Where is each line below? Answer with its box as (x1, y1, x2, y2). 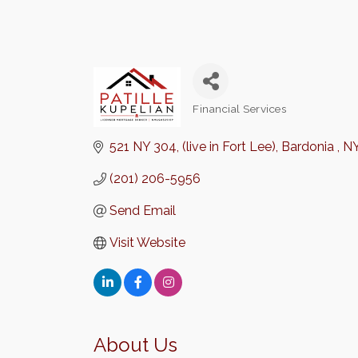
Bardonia (281, 139, 337, 154)
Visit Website (109, 235, 185, 250)
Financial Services (193, 102, 287, 115)
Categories (192, 111, 249, 124)
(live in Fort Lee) (182, 139, 276, 154)
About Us (93, 333, 177, 356)
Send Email (109, 203, 176, 218)
